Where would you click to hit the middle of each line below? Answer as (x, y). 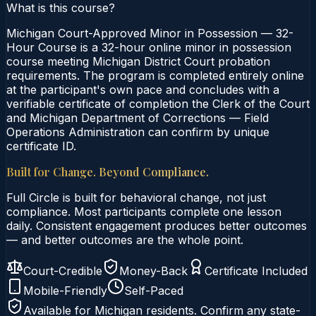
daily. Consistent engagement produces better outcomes (157, 225)
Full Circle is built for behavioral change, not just (136, 197)
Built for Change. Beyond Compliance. (108, 171)
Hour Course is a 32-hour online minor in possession (149, 47)
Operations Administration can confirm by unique (138, 132)
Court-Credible (63, 271)
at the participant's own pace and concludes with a (143, 89)
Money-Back (153, 271)
